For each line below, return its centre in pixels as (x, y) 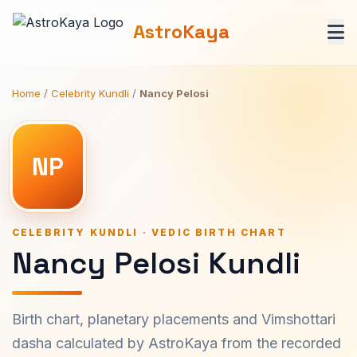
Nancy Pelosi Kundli (156, 263)
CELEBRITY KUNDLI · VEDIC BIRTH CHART (149, 232)
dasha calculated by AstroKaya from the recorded (177, 343)
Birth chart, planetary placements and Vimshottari (174, 319)
